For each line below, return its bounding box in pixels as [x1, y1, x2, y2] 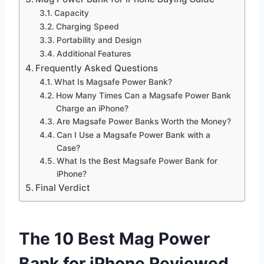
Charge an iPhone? [55, 103, 128, 113]
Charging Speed [55, 21, 119, 31]
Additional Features [56, 48, 131, 58]
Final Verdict [35, 181, 91, 193]
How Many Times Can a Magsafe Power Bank [55, 90, 231, 100]
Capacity [54, 8, 89, 18]
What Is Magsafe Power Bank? [54, 77, 172, 87]
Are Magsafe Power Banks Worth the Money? [56, 116, 231, 126]
